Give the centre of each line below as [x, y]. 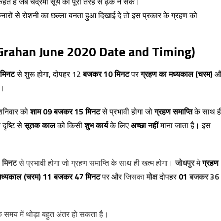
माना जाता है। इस [184, 125]
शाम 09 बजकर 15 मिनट [65, 111]
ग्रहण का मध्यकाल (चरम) [177, 74]
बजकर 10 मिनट [105, 74]
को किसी [70, 125]
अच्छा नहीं [145, 125]
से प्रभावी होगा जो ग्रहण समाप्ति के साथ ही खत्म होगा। [97, 163]
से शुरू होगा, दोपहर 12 [48, 74]
